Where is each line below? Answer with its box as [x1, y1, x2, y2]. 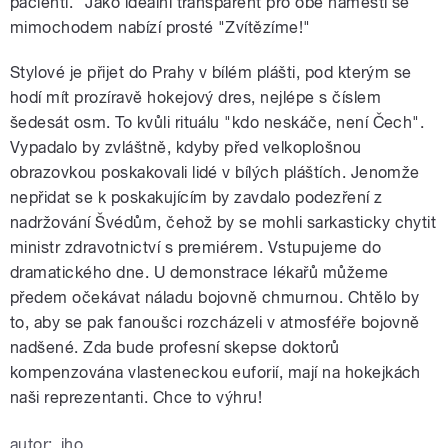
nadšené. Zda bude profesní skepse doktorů [10, 338, 340, 358]
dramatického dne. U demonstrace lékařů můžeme [10, 263, 389, 283]
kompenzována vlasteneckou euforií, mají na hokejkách [10, 363, 421, 383]
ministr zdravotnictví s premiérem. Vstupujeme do [10, 238, 382, 258]
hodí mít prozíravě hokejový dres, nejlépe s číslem [10, 88, 382, 108]
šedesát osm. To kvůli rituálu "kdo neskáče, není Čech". [10, 113, 425, 133]
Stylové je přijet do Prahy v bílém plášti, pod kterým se [10, 63, 412, 83]
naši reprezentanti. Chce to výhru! [10, 388, 263, 408]
